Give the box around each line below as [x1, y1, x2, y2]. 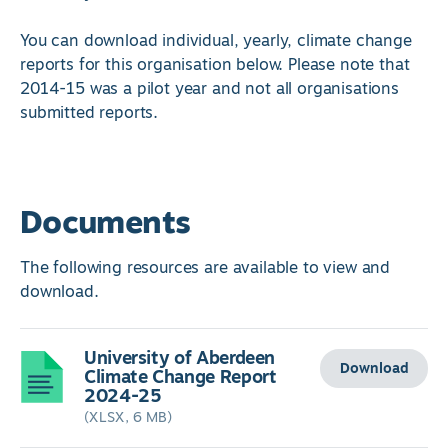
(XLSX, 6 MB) [84, 406, 172, 428]
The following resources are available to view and [20, 256, 391, 281]
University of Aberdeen [84, 344, 276, 373]
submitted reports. [20, 101, 159, 126]
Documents [20, 198, 191, 248]
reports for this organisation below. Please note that [20, 53, 410, 78]
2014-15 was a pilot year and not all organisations [20, 77, 399, 102]
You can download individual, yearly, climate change [20, 29, 412, 54]
